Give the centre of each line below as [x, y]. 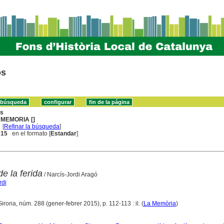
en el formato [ [29, 133]
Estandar [64, 133]
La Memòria [159, 203]
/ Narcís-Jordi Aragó [70, 174]
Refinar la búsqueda [32, 126]
